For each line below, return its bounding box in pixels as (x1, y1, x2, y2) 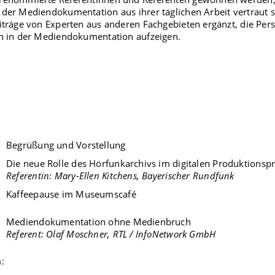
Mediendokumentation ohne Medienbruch (6, 215, 191, 228)
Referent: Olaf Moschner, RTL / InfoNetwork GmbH (6, 227, 216, 240)
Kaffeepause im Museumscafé (6, 188, 136, 201)
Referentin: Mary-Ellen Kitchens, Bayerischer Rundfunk (6, 169, 234, 182)
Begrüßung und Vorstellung (6, 139, 126, 152)
